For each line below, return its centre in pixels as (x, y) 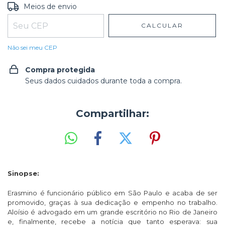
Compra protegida (60, 70)
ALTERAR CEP (189, 5)
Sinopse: (23, 173)
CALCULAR (162, 25)
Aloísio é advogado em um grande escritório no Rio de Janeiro (113, 212)
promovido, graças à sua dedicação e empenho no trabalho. (113, 202)
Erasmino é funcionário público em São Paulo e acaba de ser (113, 193)
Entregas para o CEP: (45, 6)
